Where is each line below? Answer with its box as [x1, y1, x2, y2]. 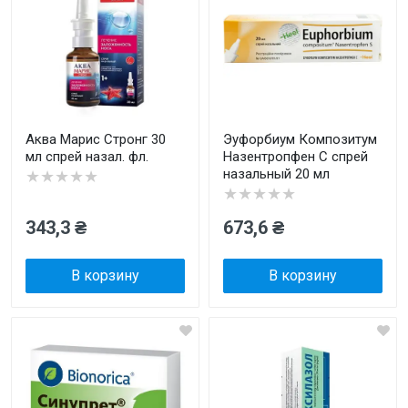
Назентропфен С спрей [223, 148, 368, 165]
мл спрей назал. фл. [25, 148, 148, 165]
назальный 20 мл [223, 166, 330, 182]
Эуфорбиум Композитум [223, 131, 377, 148]
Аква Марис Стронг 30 [25, 131, 166, 148]
